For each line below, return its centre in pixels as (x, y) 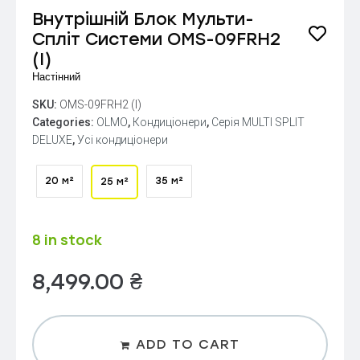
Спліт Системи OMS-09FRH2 (156, 39)
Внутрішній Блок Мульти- (143, 18)
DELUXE (52, 139)
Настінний (56, 76)
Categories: (64, 122)
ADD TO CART (188, 344)
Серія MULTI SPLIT (258, 122)
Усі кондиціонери (123, 139)
